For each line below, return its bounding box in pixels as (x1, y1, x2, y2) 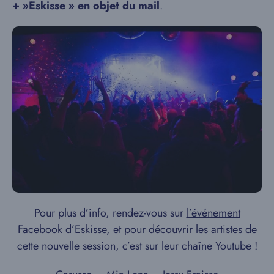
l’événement (186, 204, 240, 221)
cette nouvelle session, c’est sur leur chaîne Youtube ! (17, 237, 257, 254)
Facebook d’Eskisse (17, 221, 106, 237)
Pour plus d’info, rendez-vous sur (34, 204, 187, 221)
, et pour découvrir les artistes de (106, 221, 257, 237)
